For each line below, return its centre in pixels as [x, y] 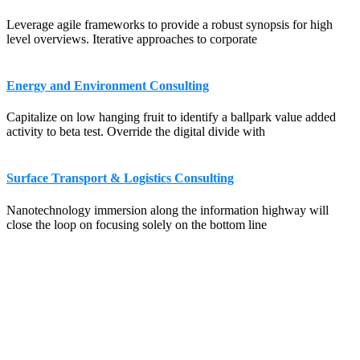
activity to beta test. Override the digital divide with [136, 132]
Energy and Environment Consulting [108, 86]
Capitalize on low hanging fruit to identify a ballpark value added [171, 117]
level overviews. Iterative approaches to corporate [132, 39]
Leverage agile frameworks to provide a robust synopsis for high [170, 25]
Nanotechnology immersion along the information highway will [168, 210]
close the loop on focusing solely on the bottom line [137, 224]
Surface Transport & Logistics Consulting [120, 178]
